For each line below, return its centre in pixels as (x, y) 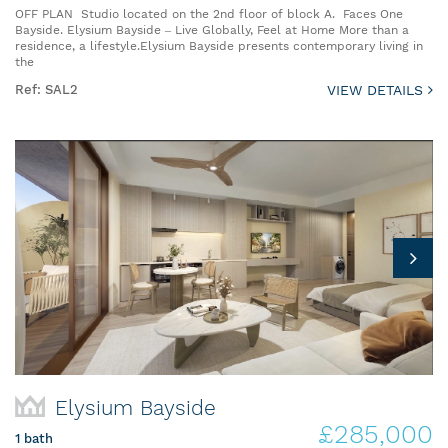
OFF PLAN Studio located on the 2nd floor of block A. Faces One (209, 14)
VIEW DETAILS (377, 90)
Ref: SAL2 (46, 90)
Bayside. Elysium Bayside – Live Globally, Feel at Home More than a (212, 30)
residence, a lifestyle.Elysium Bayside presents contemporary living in (219, 46)
